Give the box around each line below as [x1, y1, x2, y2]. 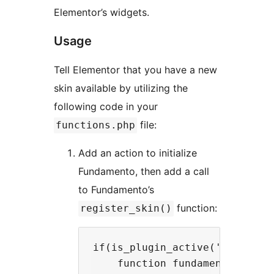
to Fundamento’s [78, 183, 154, 196]
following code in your [54, 100, 158, 113]
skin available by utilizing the [54, 82, 188, 95]
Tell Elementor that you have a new [54, 64, 217, 76]
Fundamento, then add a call [78, 165, 209, 178]
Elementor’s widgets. [54, 6, 149, 19]
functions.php [56, 119, 135, 131]
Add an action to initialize [78, 147, 197, 160]
